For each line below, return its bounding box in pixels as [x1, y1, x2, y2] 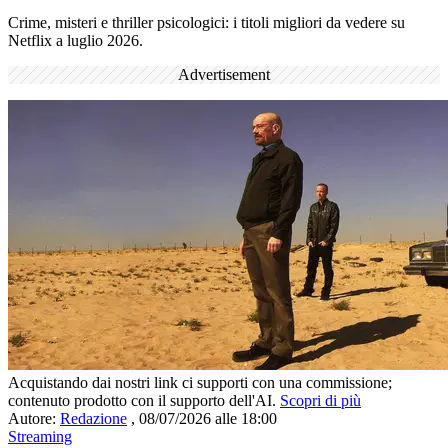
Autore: [8, 409, 60, 427]
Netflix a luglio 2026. [8, 31, 143, 49]
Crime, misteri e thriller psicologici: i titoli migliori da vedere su [8, 13, 405, 31]
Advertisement [178, 65, 270, 83]
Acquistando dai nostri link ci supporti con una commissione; [8, 373, 392, 391]
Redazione [60, 409, 127, 427]
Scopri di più [280, 391, 361, 409]
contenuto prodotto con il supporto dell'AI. [8, 391, 280, 409]
